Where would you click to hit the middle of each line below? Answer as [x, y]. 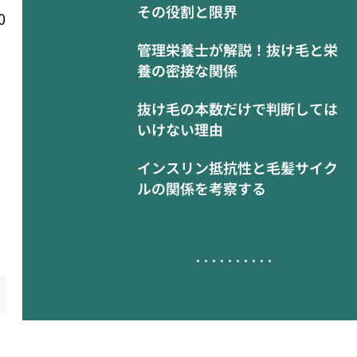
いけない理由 [180, 129]
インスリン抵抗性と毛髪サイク [237, 167]
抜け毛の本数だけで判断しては [237, 108]
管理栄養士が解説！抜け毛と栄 [237, 49]
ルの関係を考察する [202, 188]
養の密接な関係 [187, 70]
